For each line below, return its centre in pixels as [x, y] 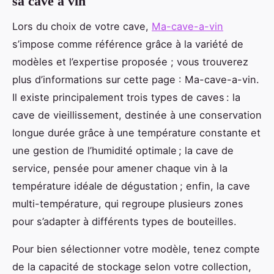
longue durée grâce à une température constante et [136, 132]
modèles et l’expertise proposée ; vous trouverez [130, 61]
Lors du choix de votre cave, [82, 26]
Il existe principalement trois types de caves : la [126, 97]
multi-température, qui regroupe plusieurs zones [128, 203]
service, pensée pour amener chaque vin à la [120, 168]
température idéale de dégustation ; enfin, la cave [131, 186]
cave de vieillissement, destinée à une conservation [137, 115]
